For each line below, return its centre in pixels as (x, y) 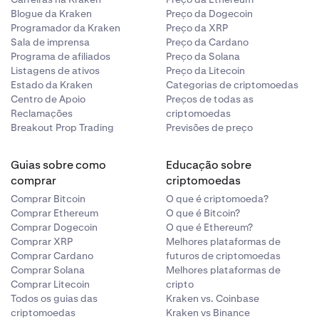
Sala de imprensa (50, 42)
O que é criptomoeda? (218, 199)
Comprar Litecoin (50, 284)
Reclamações (41, 113)
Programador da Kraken (65, 28)
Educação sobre (209, 165)
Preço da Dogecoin (210, 14)
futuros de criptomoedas (224, 256)
